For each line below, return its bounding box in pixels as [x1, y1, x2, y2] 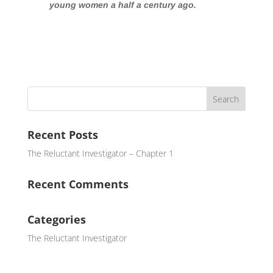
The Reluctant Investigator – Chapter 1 [27, 147, 174, 159]
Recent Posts [27, 127, 98, 142]
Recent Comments [27, 177, 129, 191]
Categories [27, 212, 86, 227]
